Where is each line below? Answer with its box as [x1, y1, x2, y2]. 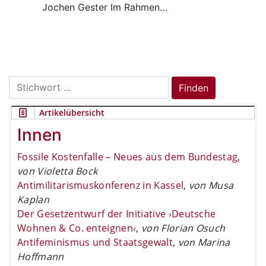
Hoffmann [17, 249, 64, 263]
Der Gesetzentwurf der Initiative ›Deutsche [17, 207, 216, 220]
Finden [179, 81, 208, 94]
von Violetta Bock [17, 164, 98, 178]
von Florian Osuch [141, 221, 226, 235]
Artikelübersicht [39, 106, 104, 118]
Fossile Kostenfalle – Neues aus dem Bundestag [17, 150, 238, 163]
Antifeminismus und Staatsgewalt [17, 235, 173, 249]
